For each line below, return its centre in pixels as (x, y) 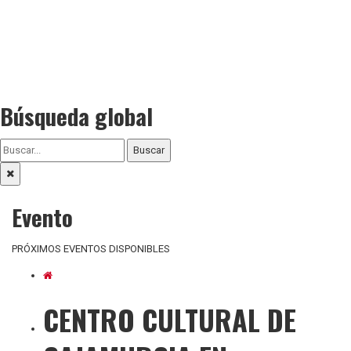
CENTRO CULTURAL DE (170, 320)
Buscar (149, 150)
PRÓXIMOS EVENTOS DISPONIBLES (91, 249)
